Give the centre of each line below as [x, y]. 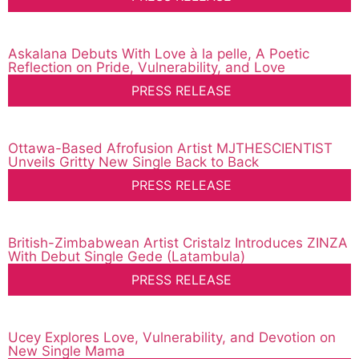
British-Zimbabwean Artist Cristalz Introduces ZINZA [178, 243]
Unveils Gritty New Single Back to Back [133, 162]
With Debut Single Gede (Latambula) [127, 257]
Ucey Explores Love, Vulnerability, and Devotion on [172, 338]
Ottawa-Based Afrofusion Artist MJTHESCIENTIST [170, 149]
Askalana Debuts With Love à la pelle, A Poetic [159, 54]
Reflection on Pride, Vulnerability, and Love [147, 68]
